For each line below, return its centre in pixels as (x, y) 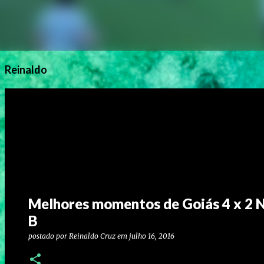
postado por (49, 236)
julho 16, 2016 (152, 236)
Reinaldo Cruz (92, 236)
